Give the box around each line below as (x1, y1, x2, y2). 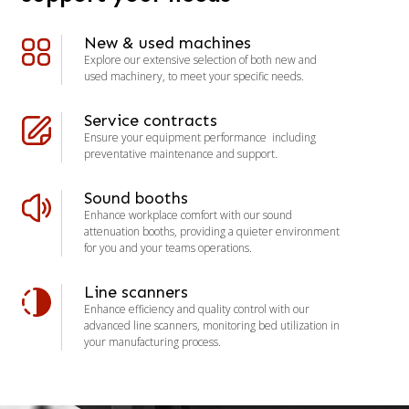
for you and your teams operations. (84, 240, 253, 256)
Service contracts (84, 110, 218, 131)
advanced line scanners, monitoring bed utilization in (84, 318, 341, 333)
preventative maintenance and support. (84, 146, 278, 162)
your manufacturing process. (84, 334, 222, 350)
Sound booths (84, 188, 189, 208)
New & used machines (84, 33, 252, 53)
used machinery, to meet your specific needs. (84, 68, 305, 84)
